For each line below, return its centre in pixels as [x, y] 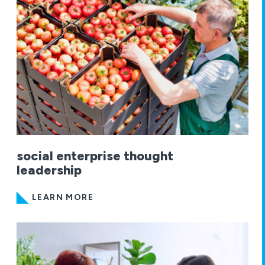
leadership [49, 170]
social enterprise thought [95, 156]
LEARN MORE [63, 197]
